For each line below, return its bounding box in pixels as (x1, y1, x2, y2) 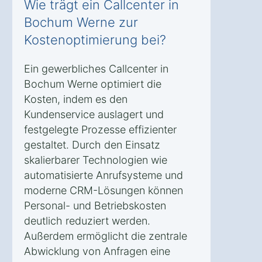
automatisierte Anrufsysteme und (24, 169, 183, 182)
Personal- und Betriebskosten (24, 199, 166, 212)
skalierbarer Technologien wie (24, 154, 167, 167)
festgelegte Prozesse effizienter (24, 123, 177, 136)
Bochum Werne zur (24, 15, 138, 30)
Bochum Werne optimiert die (24, 78, 161, 91)
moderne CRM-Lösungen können (24, 184, 183, 197)
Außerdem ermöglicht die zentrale (24, 230, 187, 243)
